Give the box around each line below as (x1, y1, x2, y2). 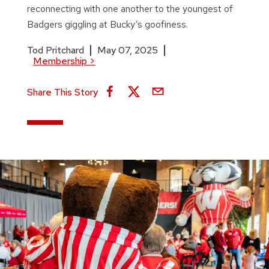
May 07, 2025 (97, 44, 158, 56)
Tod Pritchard (26, 44, 84, 56)
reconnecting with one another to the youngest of (26, 2, 233, 15)
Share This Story (26, 86, 98, 98)
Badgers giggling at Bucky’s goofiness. (26, 18, 188, 31)
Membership (32, 55, 87, 67)
